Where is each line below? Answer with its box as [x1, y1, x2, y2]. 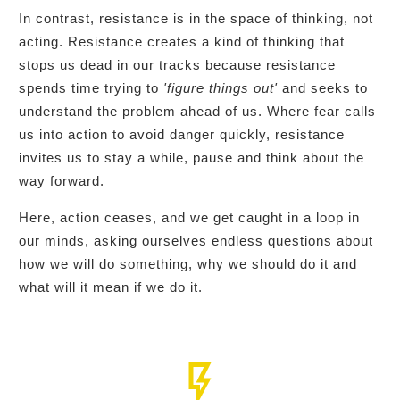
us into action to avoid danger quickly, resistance [19, 126, 345, 142]
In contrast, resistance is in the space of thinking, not [19, 10, 373, 26]
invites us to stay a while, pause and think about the [19, 149, 364, 165]
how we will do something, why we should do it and [19, 255, 357, 271]
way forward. [19, 172, 104, 188]
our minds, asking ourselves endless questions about [19, 232, 373, 248]
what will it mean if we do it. [19, 279, 203, 295]
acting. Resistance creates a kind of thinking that [19, 33, 345, 49]
